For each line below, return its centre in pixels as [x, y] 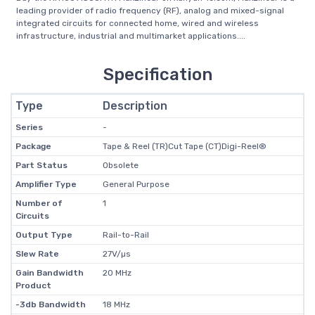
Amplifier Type [46, 184]
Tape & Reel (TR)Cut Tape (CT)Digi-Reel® [184, 146]
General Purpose [136, 184]
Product [33, 285]
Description [135, 106]
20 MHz [117, 273]
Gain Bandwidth [49, 273]
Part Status [41, 165]
